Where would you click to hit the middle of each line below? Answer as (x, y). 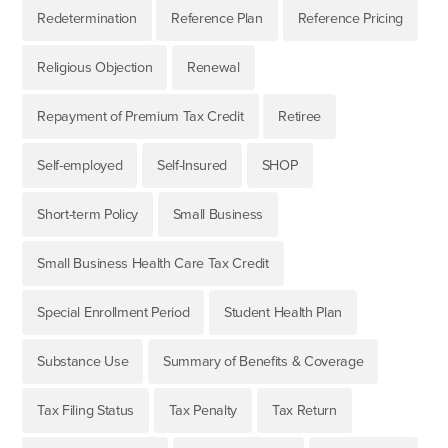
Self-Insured (192, 165)
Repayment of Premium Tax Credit (140, 116)
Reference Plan (217, 18)
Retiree (299, 116)
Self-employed (80, 165)
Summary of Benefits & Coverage (263, 361)
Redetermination (87, 18)
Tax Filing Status (85, 410)
